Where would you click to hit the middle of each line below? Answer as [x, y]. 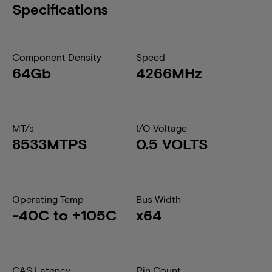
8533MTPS [50, 144]
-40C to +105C [64, 215]
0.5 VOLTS [172, 144]
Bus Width [158, 199]
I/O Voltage [161, 128]
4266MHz [169, 73]
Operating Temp [48, 199]
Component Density [57, 57]
